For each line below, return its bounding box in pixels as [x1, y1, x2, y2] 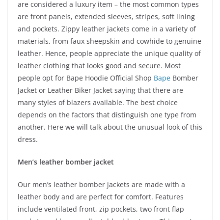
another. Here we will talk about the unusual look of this [18, 122, 202, 132]
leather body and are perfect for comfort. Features [18, 192, 184, 201]
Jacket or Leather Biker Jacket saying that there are [18, 85, 183, 95]
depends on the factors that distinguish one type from [18, 110, 196, 119]
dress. [18, 134, 38, 144]
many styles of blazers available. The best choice [18, 97, 178, 107]
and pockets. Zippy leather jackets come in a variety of [18, 24, 196, 33]
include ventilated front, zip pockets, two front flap [18, 204, 184, 214]
